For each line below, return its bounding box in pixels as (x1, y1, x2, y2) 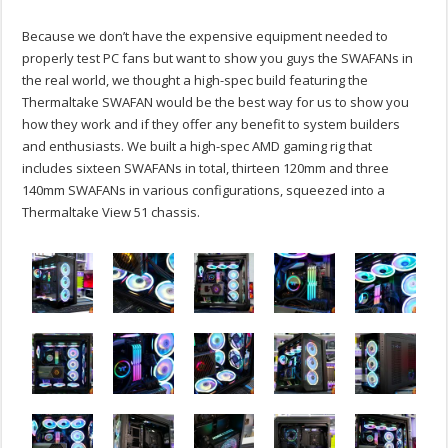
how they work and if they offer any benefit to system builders (22, 114, 401, 133)
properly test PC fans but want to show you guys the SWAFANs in (22, 48, 414, 67)
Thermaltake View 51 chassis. (22, 202, 201, 221)
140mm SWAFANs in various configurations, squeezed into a (22, 180, 386, 199)
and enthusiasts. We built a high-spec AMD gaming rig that (22, 136, 373, 155)
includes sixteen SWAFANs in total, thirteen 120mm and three (22, 158, 390, 177)
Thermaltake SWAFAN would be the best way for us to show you (22, 92, 410, 111)
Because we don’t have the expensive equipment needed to (22, 26, 389, 45)
